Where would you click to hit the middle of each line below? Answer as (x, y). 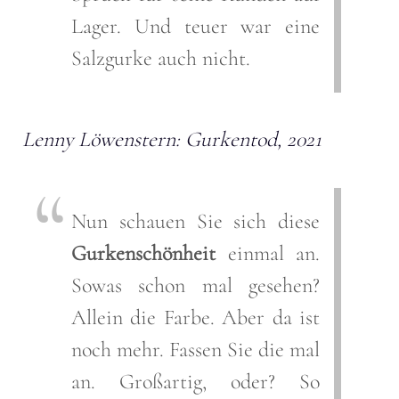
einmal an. (268, 253)
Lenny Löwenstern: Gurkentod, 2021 (172, 139)
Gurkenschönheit (143, 253)
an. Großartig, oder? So (195, 381)
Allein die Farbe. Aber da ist (195, 317)
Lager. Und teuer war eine (195, 26)
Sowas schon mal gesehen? (195, 285)
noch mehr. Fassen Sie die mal (195, 349)
